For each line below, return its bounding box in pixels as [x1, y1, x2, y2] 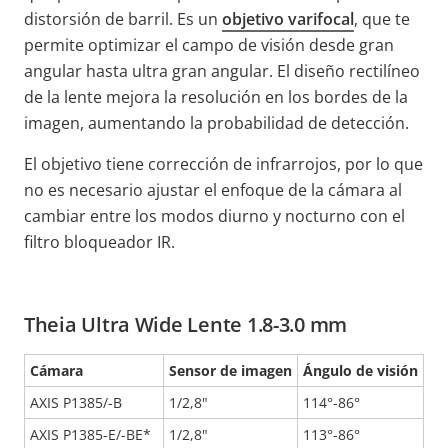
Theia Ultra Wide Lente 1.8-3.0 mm [24, 311, 348, 339]
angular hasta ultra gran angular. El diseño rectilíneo [24, 60, 420, 83]
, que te [354, 8, 410, 31]
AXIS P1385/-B [30, 393, 122, 413]
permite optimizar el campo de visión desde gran [24, 34, 394, 57]
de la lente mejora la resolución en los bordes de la [24, 86, 408, 109]
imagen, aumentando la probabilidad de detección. [24, 112, 409, 135]
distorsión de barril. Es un [24, 8, 222, 31]
